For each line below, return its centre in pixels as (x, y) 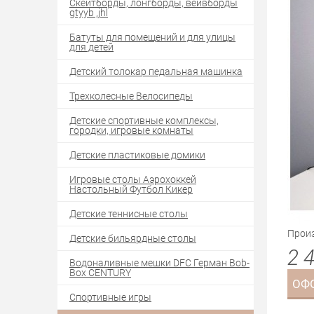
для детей (91, 46)
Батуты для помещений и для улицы (152, 36)
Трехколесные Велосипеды (131, 95)
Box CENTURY (100, 272)
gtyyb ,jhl (89, 12)
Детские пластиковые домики (137, 154)
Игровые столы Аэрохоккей (133, 179)
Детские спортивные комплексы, (144, 120)
